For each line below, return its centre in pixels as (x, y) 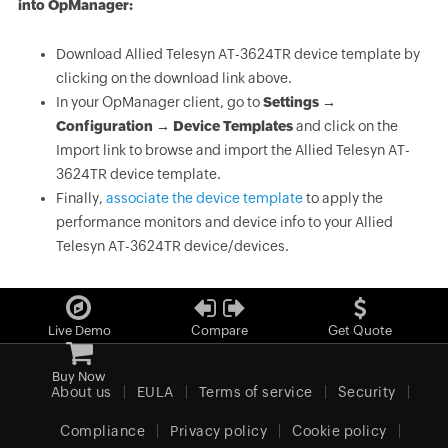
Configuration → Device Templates (174, 126)
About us (81, 392)
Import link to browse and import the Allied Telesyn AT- (232, 150)
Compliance (103, 431)
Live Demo (79, 330)
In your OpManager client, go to (159, 102)
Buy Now (79, 376)
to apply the (342, 198)
